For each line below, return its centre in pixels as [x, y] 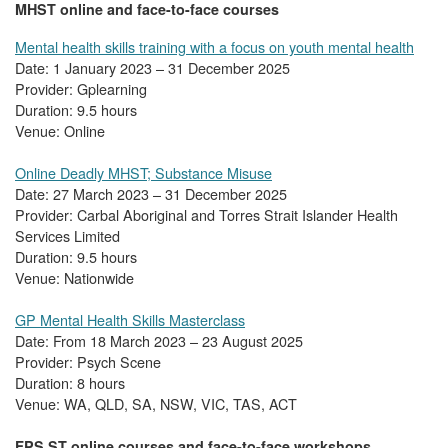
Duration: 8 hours [70, 383]
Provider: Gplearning [81, 89]
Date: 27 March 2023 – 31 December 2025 [151, 194]
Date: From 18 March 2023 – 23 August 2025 [159, 341]
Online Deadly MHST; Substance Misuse [143, 173]
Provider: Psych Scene [88, 362]
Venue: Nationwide [74, 278]
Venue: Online [60, 131]
